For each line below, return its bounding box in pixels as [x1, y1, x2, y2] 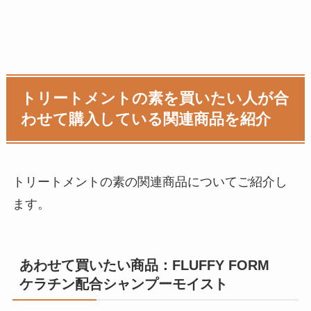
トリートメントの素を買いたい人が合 [21, 90, 289, 108]
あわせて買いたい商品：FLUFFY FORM [19, 258, 283, 274]
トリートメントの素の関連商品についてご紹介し [12, 175, 287, 190]
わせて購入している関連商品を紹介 [21, 111, 271, 128]
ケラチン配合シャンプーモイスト [19, 276, 228, 292]
